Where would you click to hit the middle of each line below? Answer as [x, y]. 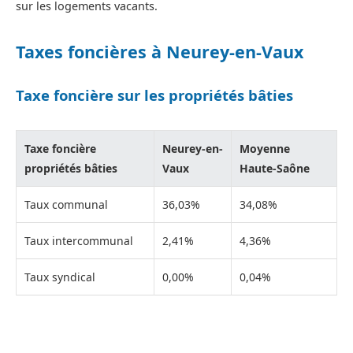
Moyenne [265, 148]
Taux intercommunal [79, 240]
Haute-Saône [275, 168]
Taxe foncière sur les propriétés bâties [154, 95]
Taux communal [66, 204]
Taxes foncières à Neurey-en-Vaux [160, 52]
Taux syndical [60, 277]
